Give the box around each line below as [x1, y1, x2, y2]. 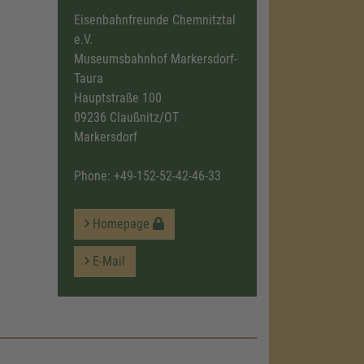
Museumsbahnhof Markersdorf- [73, 51, 237, 67]
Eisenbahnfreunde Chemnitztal [73, 12, 236, 28]
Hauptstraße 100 [73, 90, 162, 106]
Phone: [73, 168, 114, 184]
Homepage [89, 216, 153, 232]
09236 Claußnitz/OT [73, 110, 179, 125]
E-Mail [89, 253, 125, 269]
